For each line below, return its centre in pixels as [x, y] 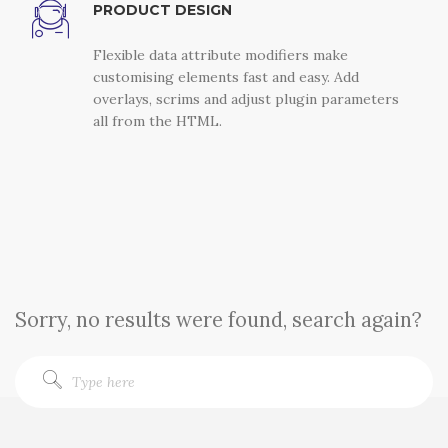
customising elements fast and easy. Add [225, 76]
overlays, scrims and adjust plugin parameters [245, 98]
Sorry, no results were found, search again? [218, 319]
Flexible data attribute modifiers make [220, 54]
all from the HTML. [157, 120]
